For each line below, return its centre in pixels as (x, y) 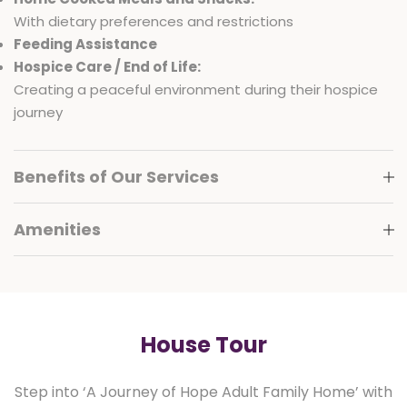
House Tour (203, 345)
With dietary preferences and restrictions (154, 22)
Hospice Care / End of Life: (107, 67)
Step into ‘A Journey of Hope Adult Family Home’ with (203, 392)
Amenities (57, 230)
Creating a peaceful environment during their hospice (196, 90)
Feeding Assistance (85, 45)
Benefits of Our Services (116, 177)
